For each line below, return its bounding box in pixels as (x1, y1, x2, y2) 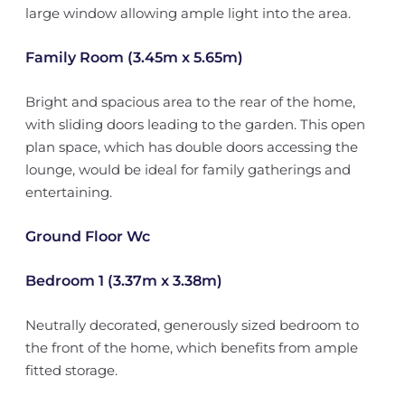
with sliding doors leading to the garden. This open (24, 116, 365, 133)
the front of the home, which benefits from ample (24, 339, 358, 356)
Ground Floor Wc (24, 228, 150, 245)
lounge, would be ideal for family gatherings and (24, 161, 351, 178)
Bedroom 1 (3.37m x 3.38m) (24, 272, 222, 289)
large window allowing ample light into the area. (24, 5, 351, 22)
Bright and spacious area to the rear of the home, (24, 93, 355, 110)
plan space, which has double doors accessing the (24, 138, 358, 155)
